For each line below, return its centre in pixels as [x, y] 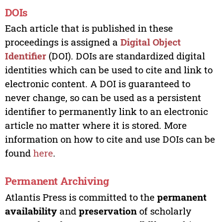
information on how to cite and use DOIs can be [110, 139]
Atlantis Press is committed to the [81, 197]
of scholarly [164, 211]
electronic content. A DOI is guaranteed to [97, 84]
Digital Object [150, 42]
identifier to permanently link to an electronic [106, 111]
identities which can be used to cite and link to [109, 70]
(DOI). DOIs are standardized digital [125, 56]
